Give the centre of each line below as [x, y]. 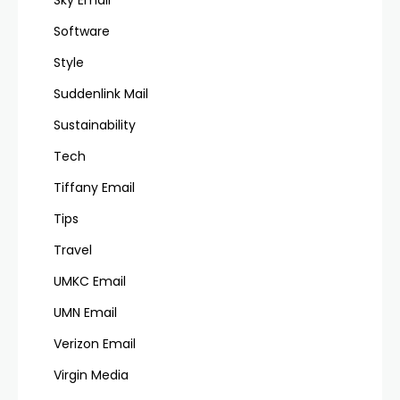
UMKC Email [90, 281]
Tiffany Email [94, 187]
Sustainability [95, 125]
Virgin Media [91, 375]
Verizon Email [95, 343]
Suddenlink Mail [101, 93]
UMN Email [85, 312]
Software [82, 31]
